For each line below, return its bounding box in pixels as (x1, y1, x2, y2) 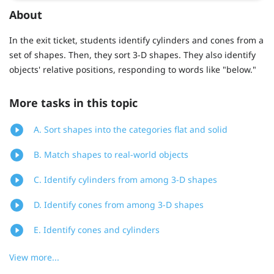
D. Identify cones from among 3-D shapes (34, 199, 204, 211)
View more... (9, 251, 59, 264)
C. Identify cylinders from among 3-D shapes (34, 174, 217, 186)
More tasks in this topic (9, 95, 138, 111)
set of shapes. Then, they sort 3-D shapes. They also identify (9, 48, 256, 61)
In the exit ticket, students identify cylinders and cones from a (9, 34, 264, 46)
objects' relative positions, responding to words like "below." (9, 63, 256, 75)
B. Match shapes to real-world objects (34, 149, 188, 161)
